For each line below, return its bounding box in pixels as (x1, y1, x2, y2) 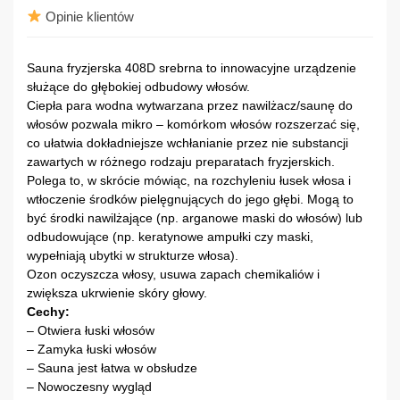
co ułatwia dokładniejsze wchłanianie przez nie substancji (27, 135, 348, 150)
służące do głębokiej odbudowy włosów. (27, 79, 250, 94)
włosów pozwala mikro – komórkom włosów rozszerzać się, (27, 116, 360, 131)
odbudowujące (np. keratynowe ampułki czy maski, (27, 229, 313, 244)
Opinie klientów (42, 8, 135, 24)
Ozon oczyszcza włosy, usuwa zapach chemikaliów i (27, 266, 320, 281)
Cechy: (27, 304, 70, 319)
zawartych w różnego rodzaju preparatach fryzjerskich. (27, 154, 335, 169)
